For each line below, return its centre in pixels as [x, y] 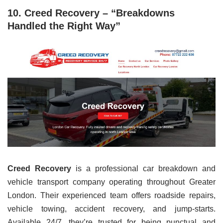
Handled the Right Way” [64, 26]
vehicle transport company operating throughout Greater [111, 182]
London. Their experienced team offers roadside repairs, [111, 195]
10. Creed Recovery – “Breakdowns [91, 13]
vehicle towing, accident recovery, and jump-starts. [111, 209]
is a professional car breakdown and [143, 168]
